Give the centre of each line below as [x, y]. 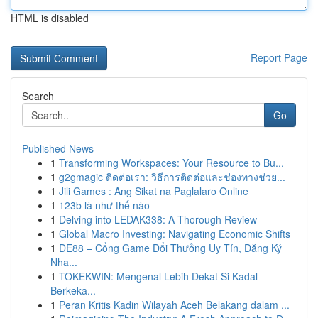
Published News [58, 148]
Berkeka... [73, 290]
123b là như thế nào [104, 205]
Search [38, 96]
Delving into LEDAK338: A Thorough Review [158, 219]
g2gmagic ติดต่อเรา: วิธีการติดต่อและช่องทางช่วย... [172, 177]
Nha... [64, 262]
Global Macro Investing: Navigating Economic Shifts [175, 234]
